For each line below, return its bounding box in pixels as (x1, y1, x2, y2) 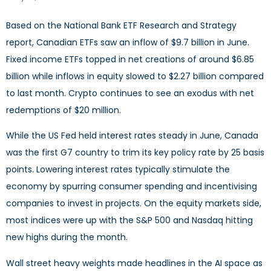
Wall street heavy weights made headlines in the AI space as (6, 256, 263, 269)
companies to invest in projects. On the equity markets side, (6, 197, 261, 210)
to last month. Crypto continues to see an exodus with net (6, 87, 254, 99)
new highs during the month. (6, 231, 128, 244)
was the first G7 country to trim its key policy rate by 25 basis (6, 146, 264, 159)
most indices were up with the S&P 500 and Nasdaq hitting (6, 214, 253, 227)
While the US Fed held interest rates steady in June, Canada (6, 129, 258, 142)
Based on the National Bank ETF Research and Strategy (6, 19, 237, 31)
